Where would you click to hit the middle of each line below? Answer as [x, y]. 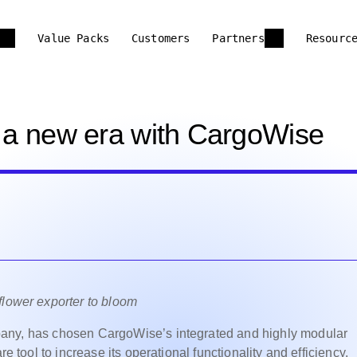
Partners [238, 38]
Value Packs [74, 38]
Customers [161, 38]
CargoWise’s [135, 333]
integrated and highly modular [262, 333]
